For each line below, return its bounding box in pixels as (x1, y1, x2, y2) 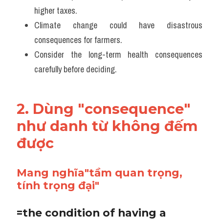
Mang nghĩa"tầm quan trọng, (17, 166, 182, 179)
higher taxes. (34, 4, 79, 17)
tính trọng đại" (17, 179, 99, 192)
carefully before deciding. (34, 63, 117, 75)
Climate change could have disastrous (34, 19, 202, 31)
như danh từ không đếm (17, 117, 198, 134)
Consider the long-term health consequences (34, 48, 202, 61)
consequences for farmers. (34, 34, 124, 46)
